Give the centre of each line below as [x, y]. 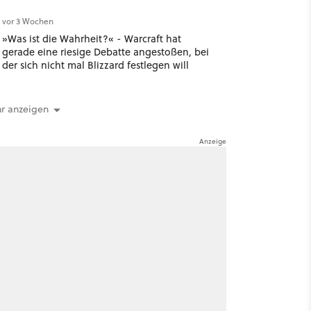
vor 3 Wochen [27, 21]
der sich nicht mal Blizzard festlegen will [95, 65]
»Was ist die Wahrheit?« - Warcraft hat [91, 39]
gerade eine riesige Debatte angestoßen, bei [105, 52]
